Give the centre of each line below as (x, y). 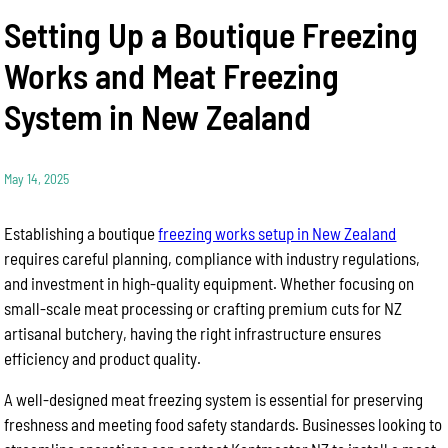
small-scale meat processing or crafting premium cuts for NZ (203, 308)
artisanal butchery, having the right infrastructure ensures (193, 333)
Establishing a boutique (81, 233)
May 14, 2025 (37, 178)
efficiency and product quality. (103, 358)
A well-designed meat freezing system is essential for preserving (214, 399)
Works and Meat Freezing (172, 75)
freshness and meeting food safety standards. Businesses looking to (223, 424)
